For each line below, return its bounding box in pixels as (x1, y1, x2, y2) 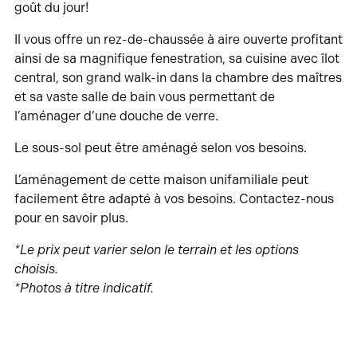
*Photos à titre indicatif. (14, 280, 154, 296)
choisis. (14, 261, 58, 277)
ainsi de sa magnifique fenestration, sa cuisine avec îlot (14, 50, 339, 66)
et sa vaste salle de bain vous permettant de (14, 88, 275, 104)
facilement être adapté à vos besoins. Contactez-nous (14, 190, 334, 206)
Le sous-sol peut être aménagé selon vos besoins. (14, 139, 307, 155)
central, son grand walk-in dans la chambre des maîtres (14, 69, 342, 85)
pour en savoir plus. (14, 210, 128, 226)
